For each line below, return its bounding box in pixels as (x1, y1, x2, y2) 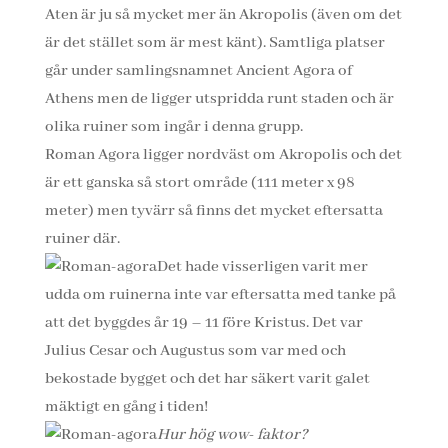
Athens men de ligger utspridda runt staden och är (44, 89, 394, 109)
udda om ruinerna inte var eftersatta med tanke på (44, 285, 396, 305)
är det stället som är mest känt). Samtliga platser (44, 33, 385, 53)
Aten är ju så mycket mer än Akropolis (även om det (44, 5, 402, 25)
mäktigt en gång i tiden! (44, 397, 208, 417)
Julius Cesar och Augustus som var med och (44, 341, 346, 361)
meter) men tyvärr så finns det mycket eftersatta (44, 201, 383, 221)
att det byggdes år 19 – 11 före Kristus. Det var (44, 313, 363, 333)
